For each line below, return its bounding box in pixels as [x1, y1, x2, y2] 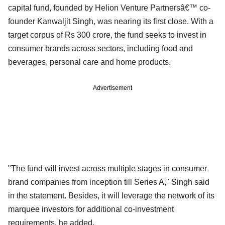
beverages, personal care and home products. [8, 57, 171, 66]
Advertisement [93, 84, 132, 91]
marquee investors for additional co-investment [8, 204, 174, 213]
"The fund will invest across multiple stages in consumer [8, 164, 207, 173]
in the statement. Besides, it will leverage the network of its [8, 191, 214, 200]
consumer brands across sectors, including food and [8, 44, 193, 53]
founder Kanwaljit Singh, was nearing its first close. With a [8, 17, 213, 26]
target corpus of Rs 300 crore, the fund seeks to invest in [8, 30, 206, 39]
